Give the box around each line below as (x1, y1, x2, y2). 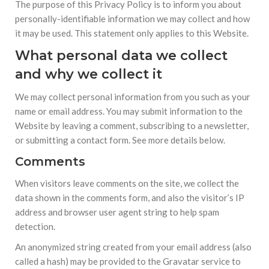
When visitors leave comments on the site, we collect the (15, 178, 239, 189)
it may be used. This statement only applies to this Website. (15, 28, 249, 38)
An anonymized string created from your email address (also (15, 241, 252, 252)
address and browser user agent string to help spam (15, 207, 219, 217)
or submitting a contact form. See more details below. (15, 134, 225, 145)
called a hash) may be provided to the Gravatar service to (15, 256, 241, 267)
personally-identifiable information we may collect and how (15, 13, 250, 24)
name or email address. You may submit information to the (15, 106, 243, 116)
